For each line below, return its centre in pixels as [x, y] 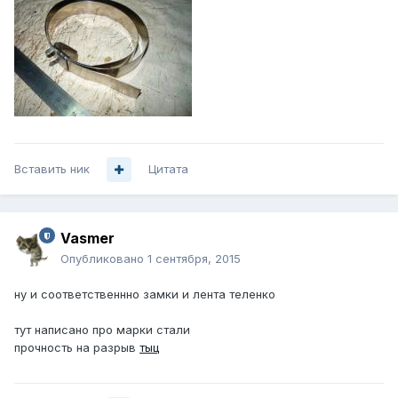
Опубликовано [104, 259]
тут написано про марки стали [102, 330]
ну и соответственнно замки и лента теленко [145, 295]
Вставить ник [52, 169]
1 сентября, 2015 [194, 259]
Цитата [168, 169]
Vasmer [88, 239]
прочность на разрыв [77, 348]
